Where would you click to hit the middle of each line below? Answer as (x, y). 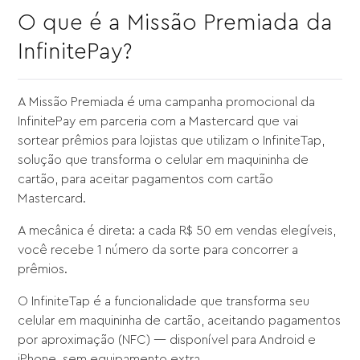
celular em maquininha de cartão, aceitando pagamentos (180, 321)
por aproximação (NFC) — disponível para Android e (167, 340)
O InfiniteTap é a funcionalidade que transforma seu (164, 302)
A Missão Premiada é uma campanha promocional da (167, 102)
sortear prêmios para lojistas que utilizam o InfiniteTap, (172, 141)
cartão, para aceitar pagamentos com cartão (146, 180)
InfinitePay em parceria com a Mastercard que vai (158, 122)
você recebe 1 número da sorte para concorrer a (158, 250)
